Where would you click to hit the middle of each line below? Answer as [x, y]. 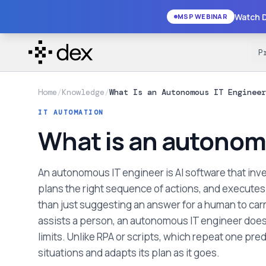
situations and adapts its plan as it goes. [129, 253]
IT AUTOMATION [71, 112]
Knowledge [83, 92]
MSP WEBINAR [202, 16]
